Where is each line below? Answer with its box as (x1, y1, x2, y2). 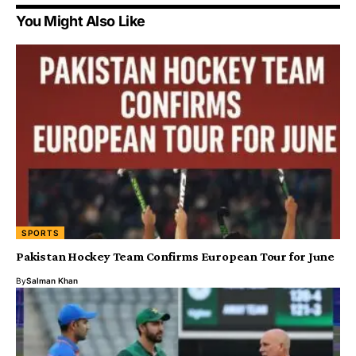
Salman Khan (26, 275, 78, 285)
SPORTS (21, 227, 60, 238)
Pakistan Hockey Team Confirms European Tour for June (16, 249, 335, 263)
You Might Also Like (16, 13, 145, 29)
